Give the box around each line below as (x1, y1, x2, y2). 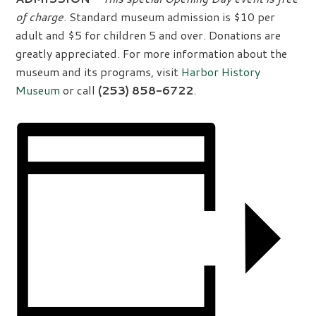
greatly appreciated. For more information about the (16, 45, 288, 61)
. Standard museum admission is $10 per (63, 8, 276, 25)
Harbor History (181, 63, 261, 80)
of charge (16, 8, 64, 25)
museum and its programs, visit (16, 63, 182, 80)
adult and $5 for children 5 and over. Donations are (16, 27, 281, 43)
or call (60, 82, 99, 98)
